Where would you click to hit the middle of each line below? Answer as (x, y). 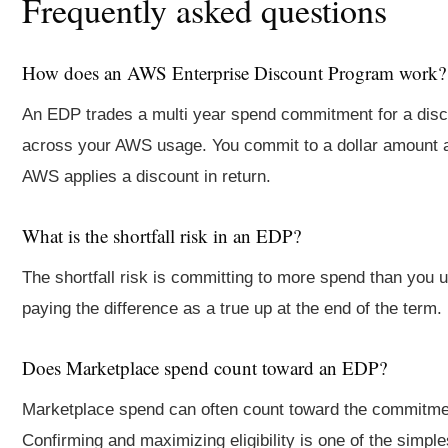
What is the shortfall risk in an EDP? (161, 235)
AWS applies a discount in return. (146, 176)
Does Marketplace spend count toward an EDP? (204, 367)
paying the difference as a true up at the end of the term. (232, 308)
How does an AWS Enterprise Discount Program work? (234, 72)
